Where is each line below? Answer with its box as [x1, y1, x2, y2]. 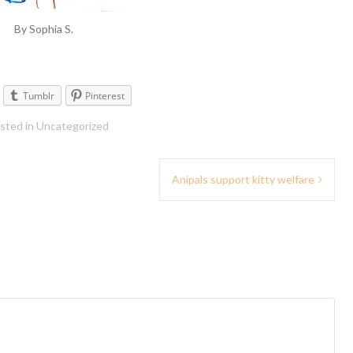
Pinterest [85, 89, 124, 103]
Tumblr [23, 89, 54, 103]
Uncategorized [35, 119, 109, 133]
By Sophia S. [13, 22, 73, 36]
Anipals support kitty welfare [172, 173, 314, 187]
